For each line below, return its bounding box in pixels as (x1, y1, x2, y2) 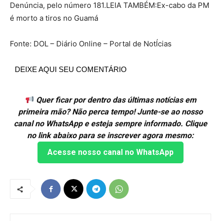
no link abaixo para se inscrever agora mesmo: (27, 130, 194, 140)
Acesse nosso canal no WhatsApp (47, 147, 174, 157)
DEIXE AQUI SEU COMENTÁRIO (15, 65, 127, 74)
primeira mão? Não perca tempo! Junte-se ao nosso (18, 107, 203, 116)
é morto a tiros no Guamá (10, 13, 98, 23)
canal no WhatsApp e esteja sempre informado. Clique (14, 118, 207, 128)
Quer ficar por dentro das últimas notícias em (34, 95, 196, 105)
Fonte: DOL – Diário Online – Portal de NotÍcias (10, 38, 174, 48)
